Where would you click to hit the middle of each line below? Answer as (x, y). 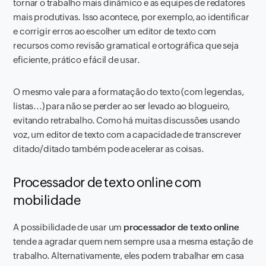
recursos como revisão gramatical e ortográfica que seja (126, 45)
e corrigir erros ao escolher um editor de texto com (115, 31)
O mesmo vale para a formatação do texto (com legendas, (129, 92)
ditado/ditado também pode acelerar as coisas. (109, 149)
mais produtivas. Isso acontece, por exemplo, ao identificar (131, 17)
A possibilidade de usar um (69, 227)
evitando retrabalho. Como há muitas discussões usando (126, 120)
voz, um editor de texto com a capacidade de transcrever (127, 134)
